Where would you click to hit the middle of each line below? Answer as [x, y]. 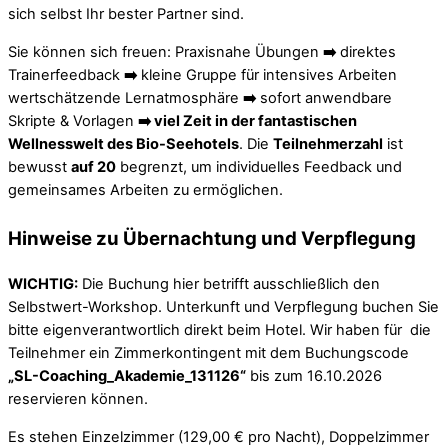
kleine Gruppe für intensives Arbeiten [267, 74]
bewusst [39, 166]
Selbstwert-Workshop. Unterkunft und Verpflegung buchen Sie [223, 307]
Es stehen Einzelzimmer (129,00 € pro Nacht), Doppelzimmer [218, 436]
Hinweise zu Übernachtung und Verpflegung [212, 239]
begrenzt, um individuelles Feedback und [259, 166]
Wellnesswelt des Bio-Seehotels [123, 143]
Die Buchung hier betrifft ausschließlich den [229, 284]
